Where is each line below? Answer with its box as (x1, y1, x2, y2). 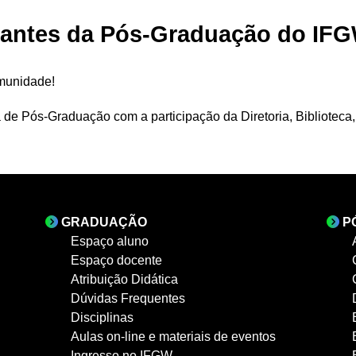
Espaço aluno (71, 234, 149, 248)
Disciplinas (71, 310, 134, 324)
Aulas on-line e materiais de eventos (71, 329, 277, 343)
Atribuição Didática (71, 272, 179, 286)
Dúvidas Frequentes (71, 291, 186, 305)
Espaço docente (71, 253, 163, 267)
